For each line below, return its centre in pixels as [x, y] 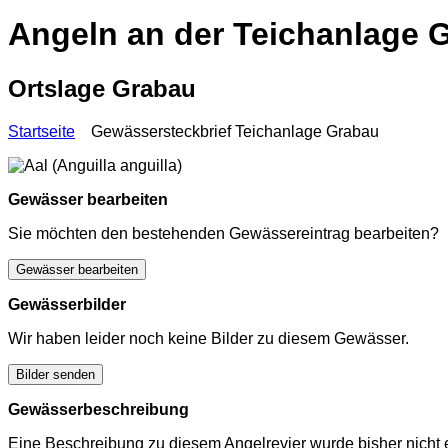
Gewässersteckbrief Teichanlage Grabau [231, 131]
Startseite [41, 131]
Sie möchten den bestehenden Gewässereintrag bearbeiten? [223, 233]
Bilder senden [55, 374]
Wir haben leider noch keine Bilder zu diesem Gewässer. [208, 338]
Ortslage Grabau [102, 88]
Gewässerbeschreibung [98, 409]
